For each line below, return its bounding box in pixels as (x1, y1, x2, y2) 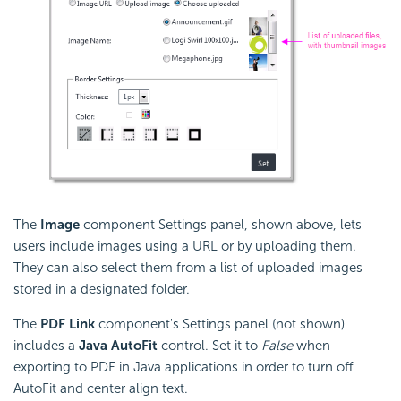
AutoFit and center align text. (13, 380, 188, 397)
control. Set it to (158, 337, 261, 354)
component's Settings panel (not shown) (98, 315, 345, 332)
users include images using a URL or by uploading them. (13, 237, 356, 254)
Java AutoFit (79, 337, 158, 354)
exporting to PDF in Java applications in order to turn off (13, 358, 354, 375)
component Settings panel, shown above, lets (80, 216, 362, 233)
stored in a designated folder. (13, 280, 190, 297)
